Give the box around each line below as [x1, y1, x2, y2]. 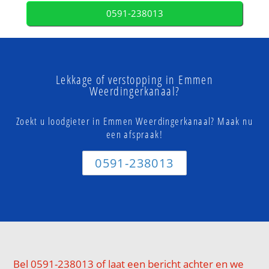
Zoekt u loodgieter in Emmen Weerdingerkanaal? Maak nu [16, 114, 253, 128]
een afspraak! [106, 127, 163, 142]
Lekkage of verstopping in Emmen [55, 71, 214, 88]
